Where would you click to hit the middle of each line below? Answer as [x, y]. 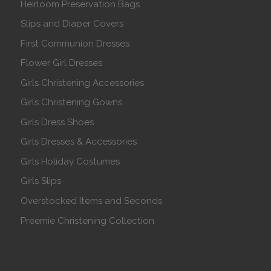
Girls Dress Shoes [57, 122]
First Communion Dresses [75, 43]
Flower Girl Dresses [62, 63]
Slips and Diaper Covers [72, 24]
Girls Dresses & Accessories [79, 142]
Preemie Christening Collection [88, 220]
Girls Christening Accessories [83, 83]
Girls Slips [41, 181]
